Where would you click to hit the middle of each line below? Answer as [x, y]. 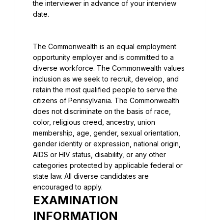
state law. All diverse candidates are [91, 176]
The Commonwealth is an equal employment [105, 46]
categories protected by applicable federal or [108, 165]
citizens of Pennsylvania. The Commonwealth [106, 100]
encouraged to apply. [68, 187]
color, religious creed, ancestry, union [94, 122]
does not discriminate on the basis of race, [102, 111]
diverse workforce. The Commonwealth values [109, 68]
